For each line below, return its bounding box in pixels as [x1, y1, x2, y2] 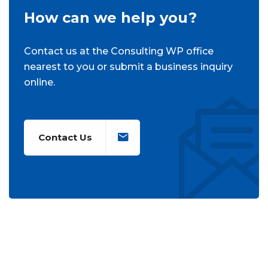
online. [24, 76, 55, 88]
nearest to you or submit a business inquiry [24, 60, 233, 72]
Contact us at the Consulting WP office [24, 45, 214, 57]
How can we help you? [24, 8, 197, 26]
